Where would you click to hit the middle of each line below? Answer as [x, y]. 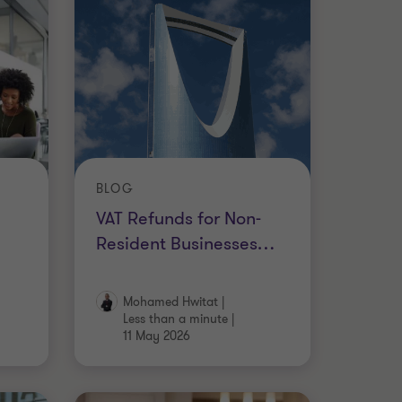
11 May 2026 [156, 336]
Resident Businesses [176, 243]
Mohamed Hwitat [170, 302]
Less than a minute [175, 319]
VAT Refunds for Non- [178, 218]
